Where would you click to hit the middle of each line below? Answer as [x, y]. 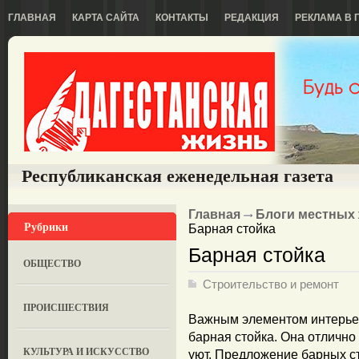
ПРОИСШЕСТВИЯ [67, 307]
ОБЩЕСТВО [52, 263]
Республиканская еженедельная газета [177, 176]
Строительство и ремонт [271, 284]
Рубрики [46, 226]
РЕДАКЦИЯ [252, 18]
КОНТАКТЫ [182, 18]
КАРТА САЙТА [106, 18]
